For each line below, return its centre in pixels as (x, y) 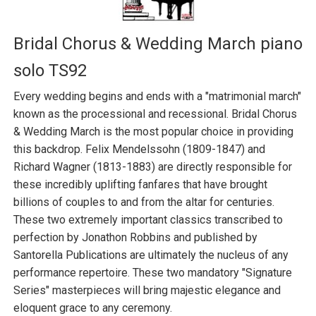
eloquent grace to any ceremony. (93, 308)
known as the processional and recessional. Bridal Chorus (155, 114)
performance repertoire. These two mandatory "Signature (153, 272)
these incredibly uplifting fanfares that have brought (140, 184)
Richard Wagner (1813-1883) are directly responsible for (153, 166)
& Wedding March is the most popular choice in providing (153, 131)
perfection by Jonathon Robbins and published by (135, 237)
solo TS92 (50, 70)
